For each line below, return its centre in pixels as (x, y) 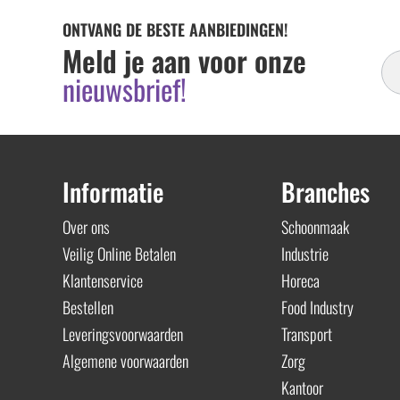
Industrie (304, 253)
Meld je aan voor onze (184, 61)
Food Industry (317, 307)
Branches (325, 191)
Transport (306, 333)
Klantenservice (103, 280)
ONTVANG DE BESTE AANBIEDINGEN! (175, 30)
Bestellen (88, 307)
